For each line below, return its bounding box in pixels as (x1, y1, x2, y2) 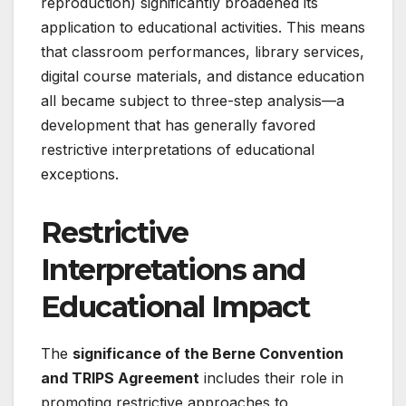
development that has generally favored (41, 116, 315, 135)
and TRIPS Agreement (41, 369, 199, 387)
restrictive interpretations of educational (41, 140, 314, 159)
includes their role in (199, 369, 343, 387)
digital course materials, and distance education (41, 67, 364, 86)
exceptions (41, 165, 115, 184)
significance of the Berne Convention (72, 344, 343, 362)
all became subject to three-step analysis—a (41, 92, 344, 111)
